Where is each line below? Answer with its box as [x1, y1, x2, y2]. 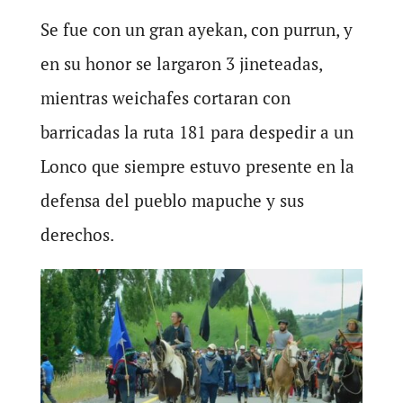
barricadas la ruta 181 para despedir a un [40, 120, 354, 143]
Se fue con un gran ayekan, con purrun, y [40, 17, 353, 40]
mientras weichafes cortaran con [40, 85, 291, 109]
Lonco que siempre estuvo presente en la [40, 154, 354, 177]
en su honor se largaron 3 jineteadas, [40, 51, 322, 75]
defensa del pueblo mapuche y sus [40, 188, 304, 211]
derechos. [40, 222, 114, 246]
